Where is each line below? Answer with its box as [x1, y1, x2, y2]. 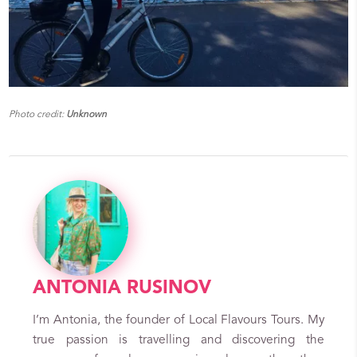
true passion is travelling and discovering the [33, 334, 324, 347]
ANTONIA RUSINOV [33, 280, 212, 299]
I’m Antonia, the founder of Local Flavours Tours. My [33, 314, 324, 328]
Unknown [64, 110, 108, 120]
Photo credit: [9, 110, 65, 120]
